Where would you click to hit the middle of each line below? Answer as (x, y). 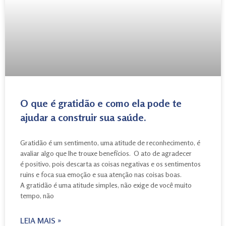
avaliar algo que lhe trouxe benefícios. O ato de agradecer (106, 153)
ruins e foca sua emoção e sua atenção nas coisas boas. (101, 174)
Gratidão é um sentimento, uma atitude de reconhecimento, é (110, 142)
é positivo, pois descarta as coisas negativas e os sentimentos (110, 163)
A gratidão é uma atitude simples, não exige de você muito (106, 185)
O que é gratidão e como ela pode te (101, 103)
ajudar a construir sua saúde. (83, 117)
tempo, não (37, 195)
